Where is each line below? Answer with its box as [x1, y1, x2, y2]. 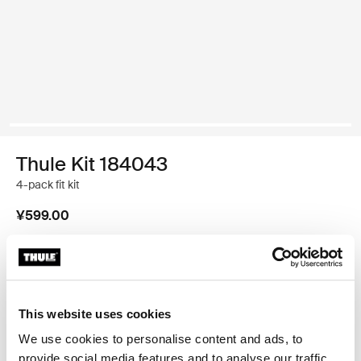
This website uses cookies [19, 306, 172, 321]
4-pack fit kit [16, 177, 80, 192]
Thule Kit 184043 [16, 151, 168, 176]
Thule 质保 [45, 266, 98, 281]
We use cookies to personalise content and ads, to [19, 332, 303, 346]
